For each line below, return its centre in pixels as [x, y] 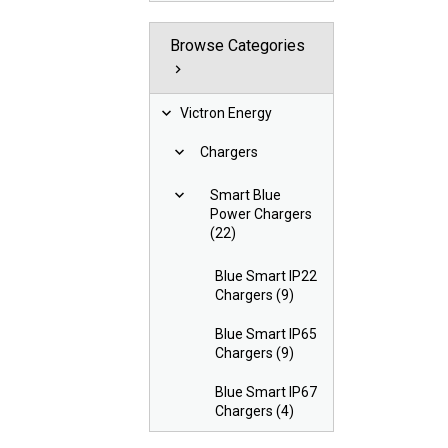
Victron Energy [226, 113]
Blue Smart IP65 [266, 334]
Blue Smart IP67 [266, 392]
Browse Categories [238, 46]
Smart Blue [246, 195]
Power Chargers [261, 214]
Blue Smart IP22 [266, 276]
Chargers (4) [255, 411]
